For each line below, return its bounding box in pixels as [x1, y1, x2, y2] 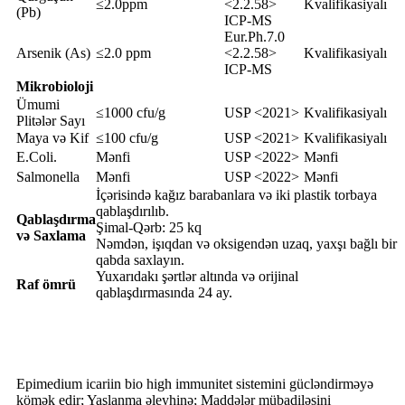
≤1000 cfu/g [96, 104, 165, 120]
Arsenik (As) [16, 44, 90, 61]
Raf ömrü [16, 276, 76, 292]
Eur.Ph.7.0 [224, 28, 285, 44]
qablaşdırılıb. [96, 202, 169, 219]
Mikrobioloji [16, 78, 93, 94]
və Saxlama [16, 227, 86, 243]
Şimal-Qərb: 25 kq [96, 219, 202, 235]
